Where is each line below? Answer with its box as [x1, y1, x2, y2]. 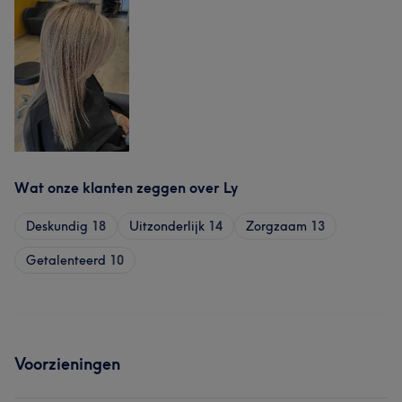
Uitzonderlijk [129, 218, 205, 234]
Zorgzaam [246, 218, 307, 234]
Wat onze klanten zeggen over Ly [14, 179, 238, 197]
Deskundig [26, 218, 88, 234]
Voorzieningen [14, 354, 120, 374]
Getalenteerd [26, 252, 106, 268]
